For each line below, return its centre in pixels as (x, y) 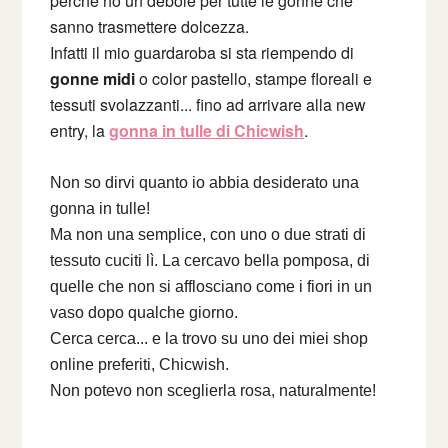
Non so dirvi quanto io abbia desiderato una (205, 182)
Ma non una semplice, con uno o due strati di (208, 234)
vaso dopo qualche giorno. (144, 312)
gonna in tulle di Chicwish (207, 130)
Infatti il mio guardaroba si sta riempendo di (202, 52)
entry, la (80, 130)
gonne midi (93, 78)
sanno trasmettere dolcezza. (150, 26)
